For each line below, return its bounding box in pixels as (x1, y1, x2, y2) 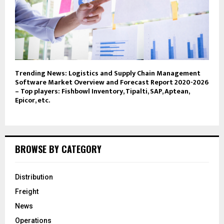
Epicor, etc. (15, 94, 50, 106)
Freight (15, 187, 38, 195)
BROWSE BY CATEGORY (15, 142, 101, 155)
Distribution (15, 172, 53, 181)
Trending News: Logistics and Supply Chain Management (15, 67, 200, 79)
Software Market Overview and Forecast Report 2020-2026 (15, 76, 208, 88)
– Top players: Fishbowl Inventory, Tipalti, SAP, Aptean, (15, 85, 189, 97)
